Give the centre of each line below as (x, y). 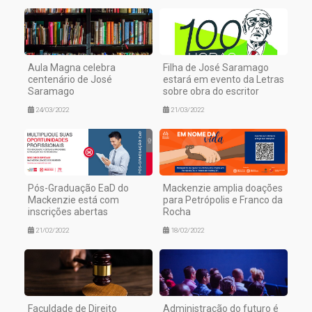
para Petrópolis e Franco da (223, 200)
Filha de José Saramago (216, 68)
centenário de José (70, 80)
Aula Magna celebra (72, 68)
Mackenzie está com (73, 200)
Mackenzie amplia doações (223, 188)
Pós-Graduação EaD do (78, 188)
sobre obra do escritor (211, 92)
